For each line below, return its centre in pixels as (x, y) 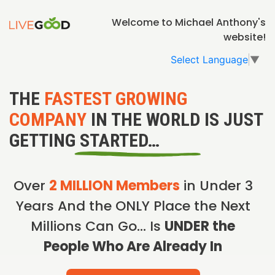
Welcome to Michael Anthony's (189, 22)
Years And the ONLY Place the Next (133, 206)
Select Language (209, 59)
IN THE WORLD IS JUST (175, 119)
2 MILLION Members (114, 185)
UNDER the (200, 226)
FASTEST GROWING (116, 98)
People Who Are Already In (133, 246)
